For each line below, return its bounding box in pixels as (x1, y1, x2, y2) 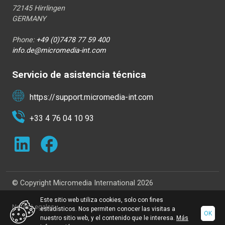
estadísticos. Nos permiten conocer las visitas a (40, 205, 175, 212)
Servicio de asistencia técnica (12, 69, 146, 81)
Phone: (12, 36, 36, 45)
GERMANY (12, 15, 46, 24)
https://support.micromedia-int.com (30, 92, 153, 102)
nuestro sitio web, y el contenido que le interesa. (40, 214, 176, 221)
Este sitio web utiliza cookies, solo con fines (40, 196, 163, 203)
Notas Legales (12, 203, 54, 211)
